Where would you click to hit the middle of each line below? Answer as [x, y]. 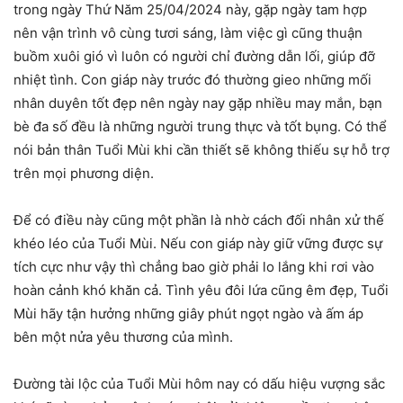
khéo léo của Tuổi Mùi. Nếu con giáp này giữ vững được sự [198, 243]
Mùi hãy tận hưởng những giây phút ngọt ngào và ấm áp [188, 313]
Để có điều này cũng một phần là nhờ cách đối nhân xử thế [199, 219]
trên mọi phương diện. [84, 173]
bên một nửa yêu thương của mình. [123, 336]
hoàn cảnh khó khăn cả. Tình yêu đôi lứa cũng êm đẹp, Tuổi [201, 290]
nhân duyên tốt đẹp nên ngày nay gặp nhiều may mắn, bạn [198, 103]
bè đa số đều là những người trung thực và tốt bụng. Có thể [200, 126]
